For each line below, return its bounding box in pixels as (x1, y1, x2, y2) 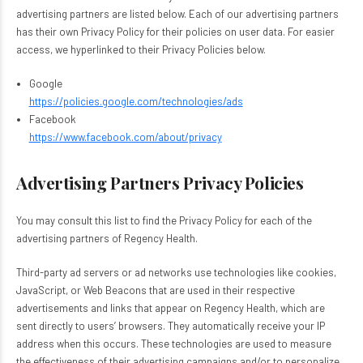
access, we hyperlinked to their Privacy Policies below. (16, 43, 266, 56)
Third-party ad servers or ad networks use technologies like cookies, (16, 266, 336, 279)
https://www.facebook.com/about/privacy (28, 130, 222, 143)
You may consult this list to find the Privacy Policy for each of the (16, 214, 312, 227)
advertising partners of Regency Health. (16, 232, 198, 245)
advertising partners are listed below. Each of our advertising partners (16, 7, 339, 20)
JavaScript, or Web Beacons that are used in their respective (16, 284, 295, 297)
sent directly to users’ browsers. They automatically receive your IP (16, 319, 325, 332)
